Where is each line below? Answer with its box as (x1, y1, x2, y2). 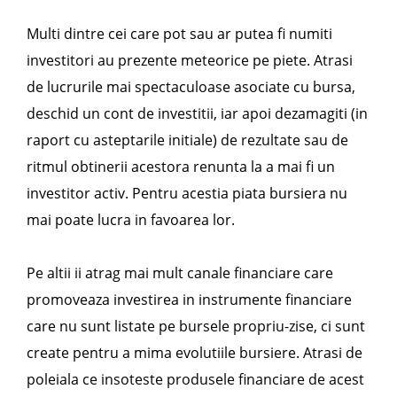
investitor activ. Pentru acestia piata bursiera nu (27, 183, 347, 203)
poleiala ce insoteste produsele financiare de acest (27, 370, 364, 389)
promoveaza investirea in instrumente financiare (27, 290, 352, 309)
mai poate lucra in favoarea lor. (27, 210, 235, 230)
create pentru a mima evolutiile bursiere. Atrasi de (27, 343, 362, 362)
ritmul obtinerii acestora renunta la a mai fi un (27, 157, 335, 176)
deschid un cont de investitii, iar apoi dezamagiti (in (27, 104, 368, 123)
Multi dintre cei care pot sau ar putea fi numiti (27, 24, 332, 43)
